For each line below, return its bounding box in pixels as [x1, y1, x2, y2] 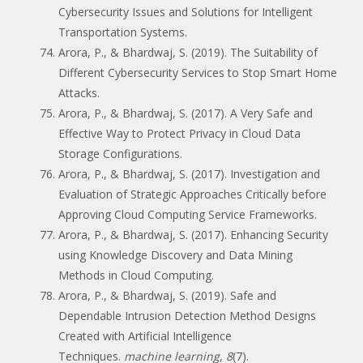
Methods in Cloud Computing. [58, 267, 214, 283]
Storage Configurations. [58, 145, 182, 161]
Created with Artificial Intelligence [58, 327, 232, 344]
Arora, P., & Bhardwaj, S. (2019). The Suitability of [58, 44, 318, 60]
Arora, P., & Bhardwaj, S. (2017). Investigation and [58, 165, 320, 181]
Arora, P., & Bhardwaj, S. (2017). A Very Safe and [58, 105, 313, 121]
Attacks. [58, 84, 100, 100]
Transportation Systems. [58, 23, 187, 40]
